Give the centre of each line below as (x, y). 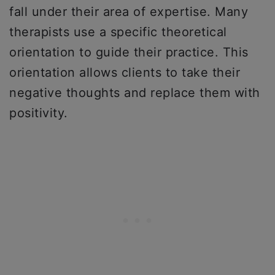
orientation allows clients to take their (125, 72)
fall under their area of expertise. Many (129, 12)
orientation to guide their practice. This (129, 52)
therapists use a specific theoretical (118, 32)
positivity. (39, 113)
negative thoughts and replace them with (135, 93)
